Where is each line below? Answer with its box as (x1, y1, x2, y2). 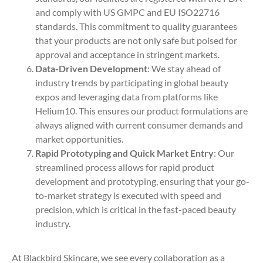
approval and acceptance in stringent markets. (35, 49, 220, 60)
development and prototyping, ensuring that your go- (35, 176, 249, 187)
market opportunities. (35, 133, 123, 145)
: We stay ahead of (147, 63, 221, 75)
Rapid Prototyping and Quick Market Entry (35, 147, 214, 159)
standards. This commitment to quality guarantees (35, 21, 237, 32)
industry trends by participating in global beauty (35, 77, 228, 89)
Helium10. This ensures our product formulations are (35, 105, 248, 117)
